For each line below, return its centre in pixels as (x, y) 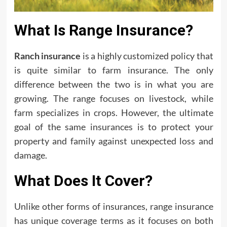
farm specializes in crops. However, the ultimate (113, 112)
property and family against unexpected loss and (113, 141)
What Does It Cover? (83, 181)
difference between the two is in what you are (113, 84)
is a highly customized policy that (147, 56)
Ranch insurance (47, 56)
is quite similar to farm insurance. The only (113, 70)
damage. (30, 155)
